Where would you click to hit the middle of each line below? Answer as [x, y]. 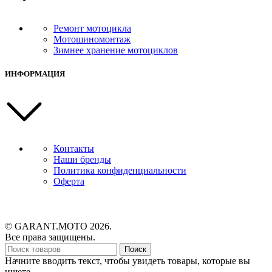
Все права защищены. [50, 237]
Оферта [69, 182]
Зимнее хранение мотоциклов [116, 50]
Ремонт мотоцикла [92, 29]
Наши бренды [82, 160]
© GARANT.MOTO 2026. [58, 226]
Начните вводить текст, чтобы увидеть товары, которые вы [127, 261]
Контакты [74, 149]
